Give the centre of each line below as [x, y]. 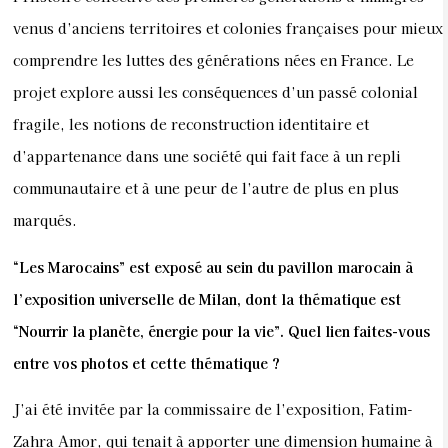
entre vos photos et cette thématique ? [146, 362]
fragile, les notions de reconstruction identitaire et [191, 124]
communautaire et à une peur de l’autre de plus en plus [206, 188]
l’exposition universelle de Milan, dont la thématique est [207, 298]
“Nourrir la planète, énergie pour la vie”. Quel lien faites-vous [221, 330]
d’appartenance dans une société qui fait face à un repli [207, 156]
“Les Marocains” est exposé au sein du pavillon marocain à [213, 266]
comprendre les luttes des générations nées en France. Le [213, 60]
